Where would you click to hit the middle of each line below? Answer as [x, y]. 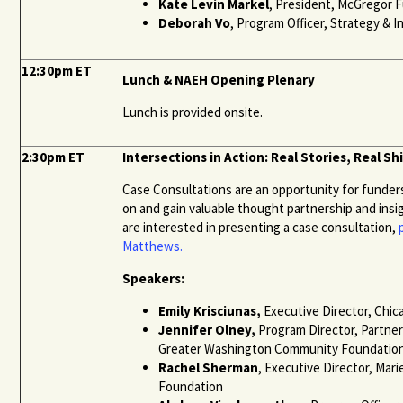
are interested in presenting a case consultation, [260, 227]
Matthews [152, 246]
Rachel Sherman [209, 367]
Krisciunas [225, 310]
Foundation [191, 386]
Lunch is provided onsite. [193, 112]
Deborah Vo [195, 22]
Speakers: [155, 278]
